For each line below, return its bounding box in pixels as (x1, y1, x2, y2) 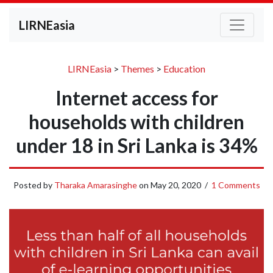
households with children (29, 110, 244, 133)
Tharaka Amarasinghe (54, 180, 137, 190)
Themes (121, 63, 154, 74)
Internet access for (55, 86, 218, 110)
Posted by (13, 180, 54, 190)
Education (163, 63, 205, 74)
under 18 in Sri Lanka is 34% (15, 133, 258, 157)
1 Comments (211, 180, 260, 190)
